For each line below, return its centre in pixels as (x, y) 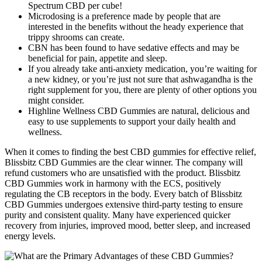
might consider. (56, 100)
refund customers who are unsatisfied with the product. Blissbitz (123, 173)
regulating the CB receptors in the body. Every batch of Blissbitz (123, 194)
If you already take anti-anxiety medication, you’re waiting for (142, 68)
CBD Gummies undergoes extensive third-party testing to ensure (124, 204)
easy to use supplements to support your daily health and (132, 121)
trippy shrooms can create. (76, 37)
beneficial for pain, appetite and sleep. (98, 58)
